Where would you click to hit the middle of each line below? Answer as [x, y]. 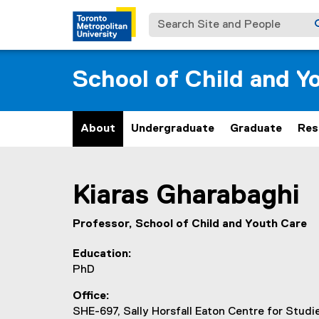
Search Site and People [212, 20]
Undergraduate [173, 129]
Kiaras [111, 196]
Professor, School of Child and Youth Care [190, 224]
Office [89, 296]
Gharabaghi [228, 196]
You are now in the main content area [168, 175]
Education [100, 254]
